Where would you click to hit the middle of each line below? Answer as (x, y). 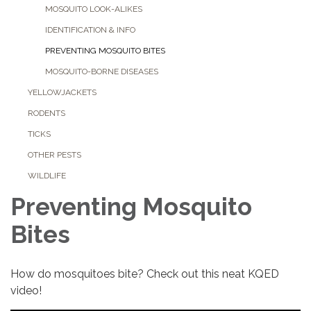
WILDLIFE (47, 176)
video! (26, 291)
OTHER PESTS (54, 155)
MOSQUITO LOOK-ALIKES (94, 9)
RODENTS (47, 114)
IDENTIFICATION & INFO (90, 30)
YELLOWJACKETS (62, 93)
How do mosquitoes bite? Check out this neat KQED (145, 274)
